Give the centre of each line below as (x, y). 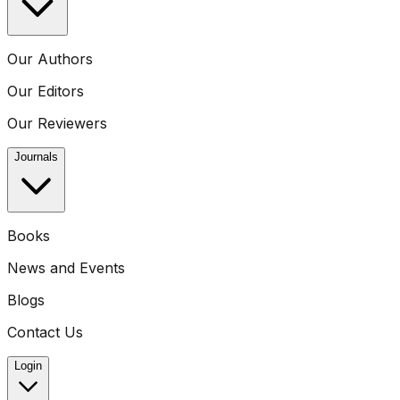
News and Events (66, 268)
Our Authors (50, 59)
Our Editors (46, 91)
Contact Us (45, 332)
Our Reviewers (57, 123)
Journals (36, 157)
